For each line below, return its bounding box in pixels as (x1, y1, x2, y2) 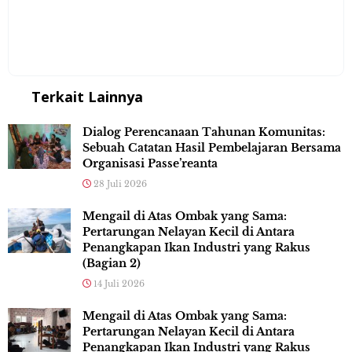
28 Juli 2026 (91, 178, 147, 190)
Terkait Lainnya (31, 87, 143, 107)
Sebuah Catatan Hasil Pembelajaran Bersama (82, 141, 341, 156)
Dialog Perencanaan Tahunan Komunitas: (82, 125, 325, 140)
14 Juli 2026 (91, 278, 145, 290)
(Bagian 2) (82, 256, 141, 271)
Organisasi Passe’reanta (82, 156, 218, 171)
